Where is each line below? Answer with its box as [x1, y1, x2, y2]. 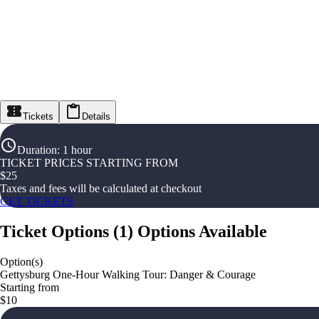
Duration [17, 144, 57, 157]
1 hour [63, 144, 92, 157]
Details [82, 111, 110, 122]
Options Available [137, 222, 267, 241]
